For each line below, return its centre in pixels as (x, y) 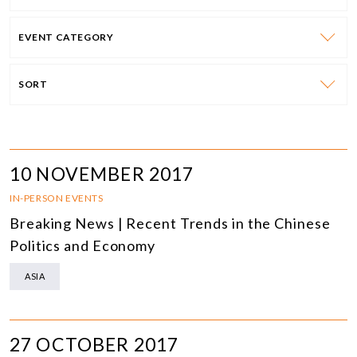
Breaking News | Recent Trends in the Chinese (170, 224)
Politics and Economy (82, 246)
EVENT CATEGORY (66, 37)
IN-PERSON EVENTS (57, 198)
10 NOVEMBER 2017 (102, 174)
